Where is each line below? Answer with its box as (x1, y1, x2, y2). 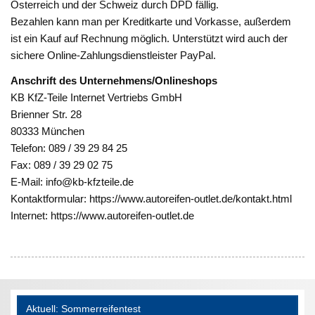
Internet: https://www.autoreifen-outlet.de (11, 209, 195, 221)
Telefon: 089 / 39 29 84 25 (11, 141, 128, 154)
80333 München (11, 124, 85, 137)
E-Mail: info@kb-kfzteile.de (11, 175, 134, 188)
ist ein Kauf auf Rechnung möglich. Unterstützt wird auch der (11, 32, 288, 45)
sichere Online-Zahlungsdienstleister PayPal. (11, 49, 217, 62)
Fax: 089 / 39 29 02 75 (11, 158, 113, 171)
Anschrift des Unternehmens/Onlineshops (11, 74, 218, 86)
